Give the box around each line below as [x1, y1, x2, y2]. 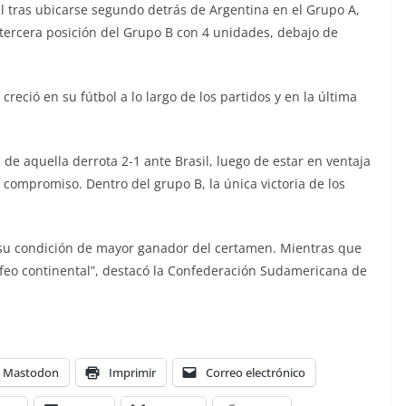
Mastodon [3, 364, 59, 381]
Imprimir [109, 364, 156, 381]
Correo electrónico [206, 364, 305, 381]
